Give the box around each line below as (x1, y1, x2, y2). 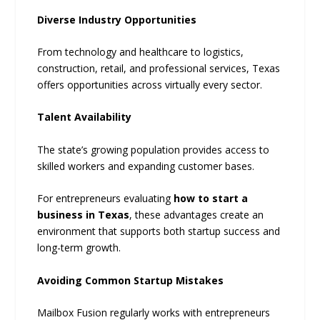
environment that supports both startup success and (37, 224, 281, 239)
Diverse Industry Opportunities (37, 12, 197, 26)
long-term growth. (37, 241, 121, 255)
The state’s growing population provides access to (37, 142, 270, 156)
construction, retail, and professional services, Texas (37, 61, 281, 75)
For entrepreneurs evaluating (37, 191, 174, 206)
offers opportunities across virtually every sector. (37, 78, 263, 91)
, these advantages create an (129, 208, 264, 222)
